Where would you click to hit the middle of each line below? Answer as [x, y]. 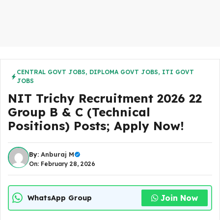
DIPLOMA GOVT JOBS [124, 72]
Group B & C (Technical [79, 112]
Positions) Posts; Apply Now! [96, 126]
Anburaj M [57, 154]
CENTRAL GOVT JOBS [51, 72]
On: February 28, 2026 [62, 164]
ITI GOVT [178, 72]
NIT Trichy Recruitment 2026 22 [105, 98]
